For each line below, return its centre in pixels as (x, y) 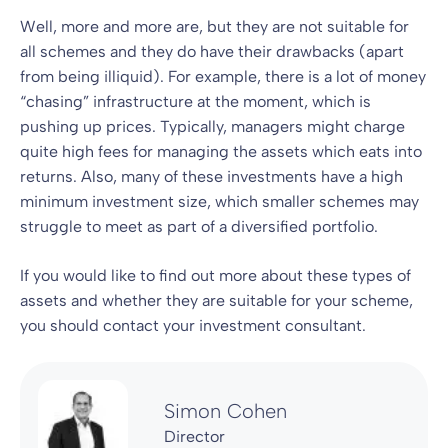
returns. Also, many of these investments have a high (211, 177)
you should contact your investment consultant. (193, 326)
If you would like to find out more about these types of (215, 276)
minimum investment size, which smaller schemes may (219, 202)
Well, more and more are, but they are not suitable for (214, 27)
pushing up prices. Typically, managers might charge (212, 127)
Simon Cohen (226, 411)
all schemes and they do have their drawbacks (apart (212, 52)
